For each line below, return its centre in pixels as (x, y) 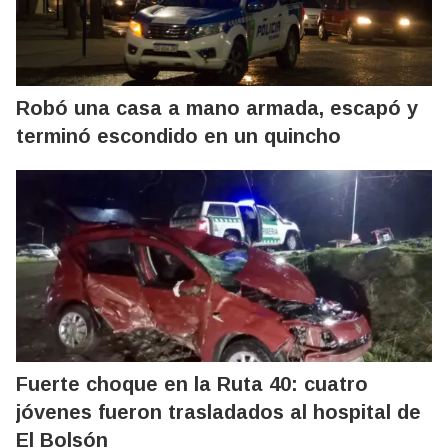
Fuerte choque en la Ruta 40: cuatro (192, 383)
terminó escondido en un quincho (178, 135)
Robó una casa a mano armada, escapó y (217, 107)
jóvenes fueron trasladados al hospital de (218, 411)
